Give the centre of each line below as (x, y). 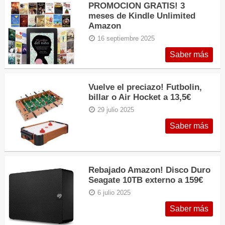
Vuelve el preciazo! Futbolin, (145, 87)
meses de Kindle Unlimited (142, 15)
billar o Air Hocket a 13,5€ (140, 97)
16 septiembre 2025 (126, 38)
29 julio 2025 (116, 110)
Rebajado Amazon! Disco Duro (150, 170)
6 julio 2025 (114, 193)
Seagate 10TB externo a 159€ (146, 180)
